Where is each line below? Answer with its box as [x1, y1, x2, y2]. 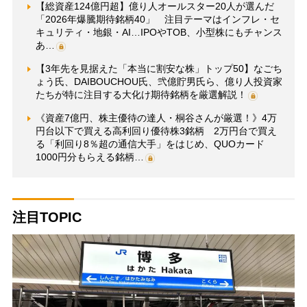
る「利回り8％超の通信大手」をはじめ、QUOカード [35, 138, 265, 150]
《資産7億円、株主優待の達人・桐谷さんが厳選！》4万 [35, 112, 277, 124]
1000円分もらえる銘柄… [35, 151, 144, 163]
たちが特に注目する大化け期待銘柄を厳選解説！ [35, 89, 247, 101]
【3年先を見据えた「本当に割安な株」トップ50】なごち [35, 63, 282, 75]
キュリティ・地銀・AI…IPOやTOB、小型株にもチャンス [35, 27, 282, 38]
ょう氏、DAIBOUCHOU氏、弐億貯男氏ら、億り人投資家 [35, 76, 282, 88]
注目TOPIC [12, 210, 82, 225]
